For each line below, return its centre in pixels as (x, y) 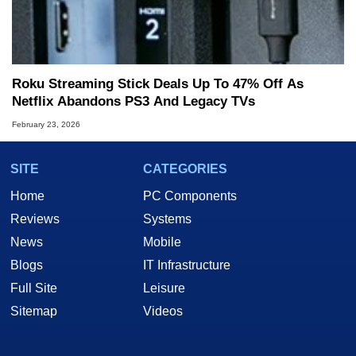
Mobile (162, 242)
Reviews (35, 219)
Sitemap (34, 311)
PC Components (190, 195)
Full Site (34, 288)
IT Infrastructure (187, 265)
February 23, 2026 (46, 124)
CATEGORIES (185, 168)
